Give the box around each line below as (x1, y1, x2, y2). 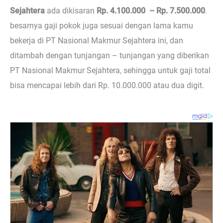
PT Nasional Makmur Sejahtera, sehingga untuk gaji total (10, 66, 211, 76)
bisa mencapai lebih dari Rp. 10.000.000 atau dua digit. (10, 81, 204, 91)
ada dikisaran (45, 6, 97, 16)
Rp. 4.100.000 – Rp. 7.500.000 (97, 6, 205, 16)
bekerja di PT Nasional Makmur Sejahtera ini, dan (10, 36, 183, 46)
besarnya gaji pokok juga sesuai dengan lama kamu (10, 21, 193, 31)
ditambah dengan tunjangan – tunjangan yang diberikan (10, 51, 209, 61)
